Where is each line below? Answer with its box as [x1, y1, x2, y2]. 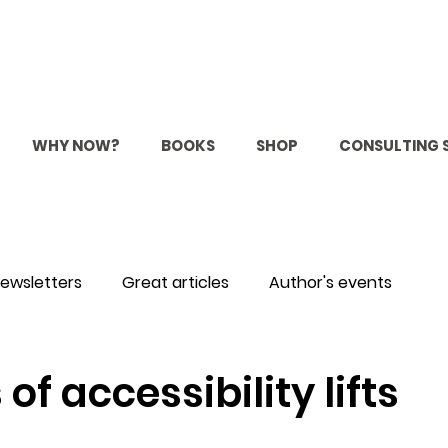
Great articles [122, 271, 229, 295]
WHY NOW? [31, 135, 120, 157]
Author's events [269, 271, 392, 295]
